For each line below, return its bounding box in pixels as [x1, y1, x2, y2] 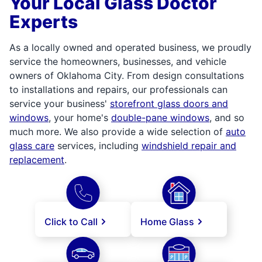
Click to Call [44, 216, 98, 228]
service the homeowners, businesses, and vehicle [9, 56, 226, 68]
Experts [9, 11, 78, 33]
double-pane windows [111, 112, 209, 124]
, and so [209, 112, 244, 124]
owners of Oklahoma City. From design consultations [9, 70, 244, 82]
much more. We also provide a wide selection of [9, 126, 226, 138]
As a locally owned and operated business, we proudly [9, 42, 251, 54]
